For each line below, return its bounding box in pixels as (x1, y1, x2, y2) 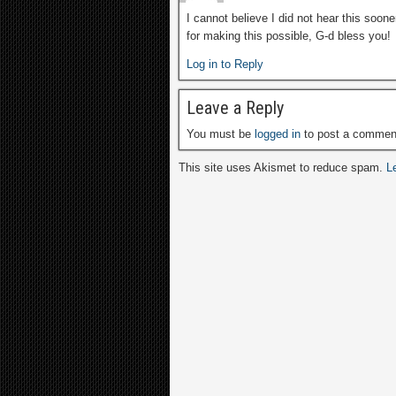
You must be (187, 127, 255, 141)
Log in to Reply (187, 57, 263, 71)
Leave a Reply (187, 97, 284, 118)
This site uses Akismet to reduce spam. (179, 161, 386, 174)
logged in (255, 127, 301, 141)
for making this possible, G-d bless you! (187, 29, 391, 42)
